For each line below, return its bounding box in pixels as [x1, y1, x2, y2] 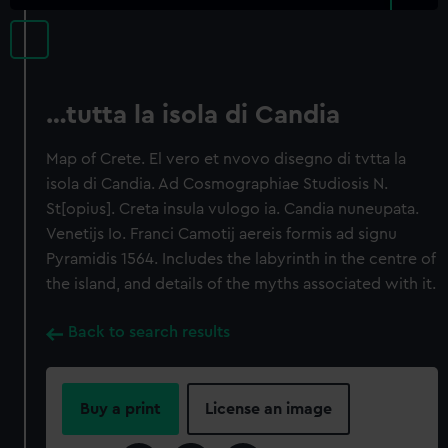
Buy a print [80, 401, 162, 417]
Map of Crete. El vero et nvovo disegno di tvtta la [46, 151, 407, 167]
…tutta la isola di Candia [46, 102, 341, 128]
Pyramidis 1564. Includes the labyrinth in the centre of [46, 251, 437, 267]
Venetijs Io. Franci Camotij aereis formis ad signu [46, 226, 398, 242]
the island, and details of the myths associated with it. [46, 276, 437, 292]
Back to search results [68, 324, 231, 340]
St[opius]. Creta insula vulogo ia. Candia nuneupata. [46, 201, 420, 217]
